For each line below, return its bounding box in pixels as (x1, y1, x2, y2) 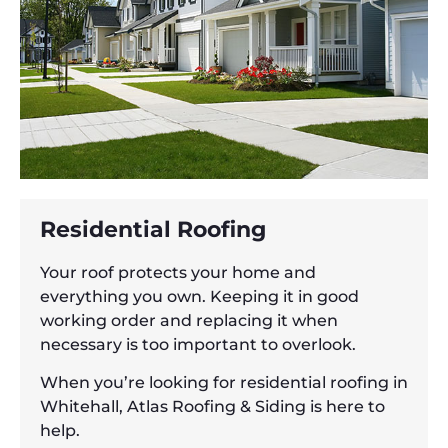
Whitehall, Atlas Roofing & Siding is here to (40, 397, 385, 417)
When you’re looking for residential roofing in (40, 373, 408, 393)
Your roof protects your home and (40, 262, 316, 282)
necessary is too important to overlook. (40, 334, 356, 354)
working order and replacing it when (40, 310, 338, 330)
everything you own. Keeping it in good (40, 286, 359, 306)
